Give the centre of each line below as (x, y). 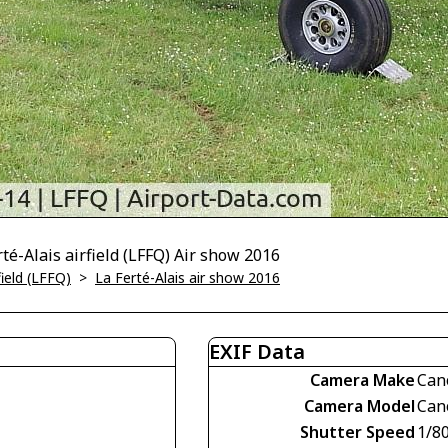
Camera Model (359, 406)
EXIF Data (257, 351)
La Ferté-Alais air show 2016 (187, 277)
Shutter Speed (357, 432)
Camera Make (362, 380)
